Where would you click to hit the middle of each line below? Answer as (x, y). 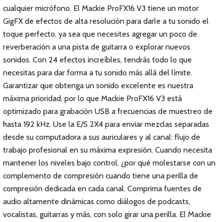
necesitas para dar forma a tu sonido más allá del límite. (98, 73)
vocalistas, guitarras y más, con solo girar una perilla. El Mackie (107, 214)
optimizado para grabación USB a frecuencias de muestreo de (108, 111)
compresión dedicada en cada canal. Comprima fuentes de (102, 189)
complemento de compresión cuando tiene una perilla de (101, 176)
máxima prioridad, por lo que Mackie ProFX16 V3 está (92, 98)
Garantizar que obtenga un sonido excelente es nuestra (98, 85)
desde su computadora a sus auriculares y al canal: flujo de (102, 137)
